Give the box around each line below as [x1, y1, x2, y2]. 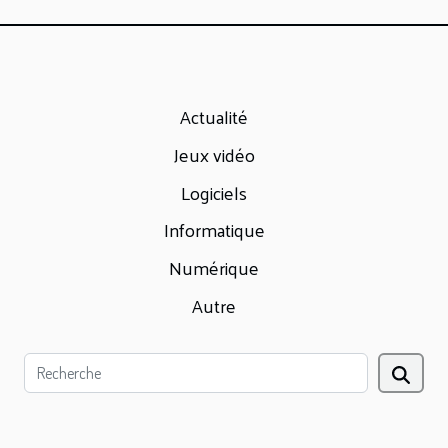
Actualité [180, 99, 248, 133]
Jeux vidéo [173, 137, 255, 171]
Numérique [169, 251, 259, 285]
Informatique [163, 213, 265, 247]
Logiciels [181, 175, 247, 209]
